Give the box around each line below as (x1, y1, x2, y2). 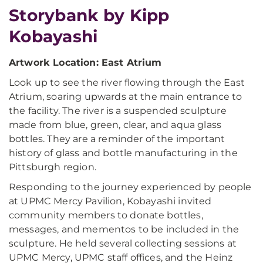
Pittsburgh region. (9, 161, 96, 173)
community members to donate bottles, (9, 210, 203, 221)
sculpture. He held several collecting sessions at (9, 238, 237, 249)
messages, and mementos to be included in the (9, 224, 240, 235)
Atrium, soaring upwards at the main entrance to (9, 91, 242, 102)
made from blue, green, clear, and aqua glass (9, 119, 222, 130)
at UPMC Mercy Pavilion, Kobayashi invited (9, 195, 212, 207)
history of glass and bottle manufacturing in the (9, 147, 238, 159)
